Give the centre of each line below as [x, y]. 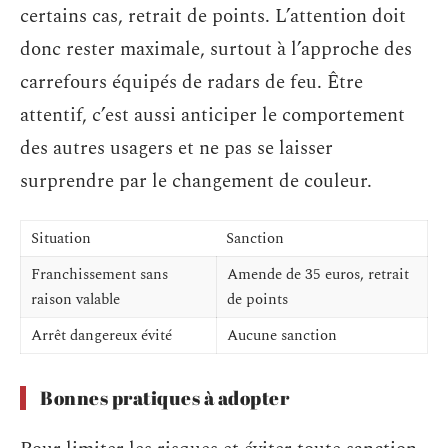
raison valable [75, 299]
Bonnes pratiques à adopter [164, 398]
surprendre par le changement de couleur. [196, 181]
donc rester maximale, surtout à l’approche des [216, 49]
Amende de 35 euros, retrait [318, 274]
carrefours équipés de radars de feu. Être [191, 82]
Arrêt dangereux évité [101, 335]
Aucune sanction [282, 335]
